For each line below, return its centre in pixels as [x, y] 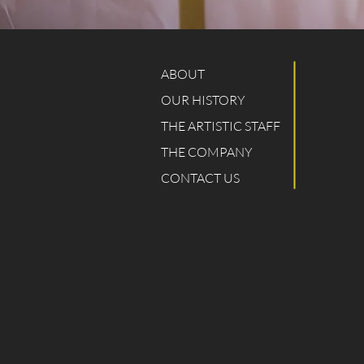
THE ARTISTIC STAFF [221, 126]
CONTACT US [200, 178]
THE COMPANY [207, 152]
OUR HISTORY [203, 100]
